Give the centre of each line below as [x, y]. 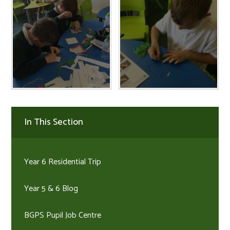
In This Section [54, 122]
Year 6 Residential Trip [63, 162]
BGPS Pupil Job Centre [63, 216]
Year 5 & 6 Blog [51, 189]
